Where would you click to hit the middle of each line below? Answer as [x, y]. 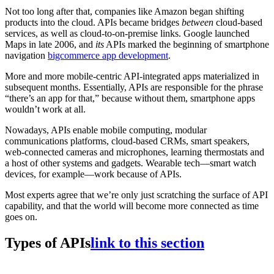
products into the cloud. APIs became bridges [93, 23]
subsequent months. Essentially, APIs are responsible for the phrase [134, 87]
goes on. [21, 217]
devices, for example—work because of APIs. [93, 174]
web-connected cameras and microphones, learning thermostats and [135, 152]
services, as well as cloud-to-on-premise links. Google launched [127, 34]
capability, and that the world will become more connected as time [132, 206]
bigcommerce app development [108, 56]
